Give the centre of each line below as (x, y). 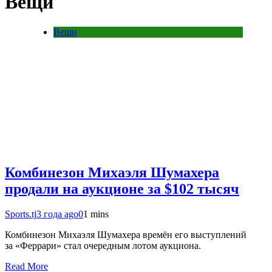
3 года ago (57, 214)
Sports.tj (21, 214)
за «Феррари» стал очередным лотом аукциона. (103, 246)
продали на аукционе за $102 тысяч (122, 189)
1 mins (96, 214)
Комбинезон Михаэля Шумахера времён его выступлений (126, 235)
